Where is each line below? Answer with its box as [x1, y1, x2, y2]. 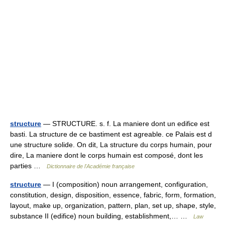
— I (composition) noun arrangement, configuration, [41, 180, 208, 188]
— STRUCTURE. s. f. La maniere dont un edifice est [41, 120, 209, 128]
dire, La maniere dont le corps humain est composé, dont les [10, 151, 203, 159]
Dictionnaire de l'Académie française [47, 163, 135, 169]
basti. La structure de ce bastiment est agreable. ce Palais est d [10, 130, 212, 138]
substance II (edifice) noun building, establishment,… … [10, 212, 193, 220]
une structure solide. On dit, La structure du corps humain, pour [10, 141, 212, 149]
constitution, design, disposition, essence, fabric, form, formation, [10, 191, 216, 199]
